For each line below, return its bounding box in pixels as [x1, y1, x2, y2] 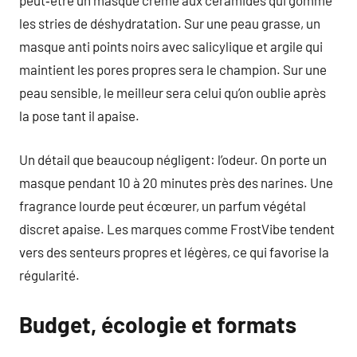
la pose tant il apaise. [19, 108, 139, 124]
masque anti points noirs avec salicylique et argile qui [19, 38, 323, 54]
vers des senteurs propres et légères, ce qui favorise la [19, 243, 329, 260]
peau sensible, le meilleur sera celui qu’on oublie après [19, 84, 326, 100]
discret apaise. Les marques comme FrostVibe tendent [19, 220, 335, 237]
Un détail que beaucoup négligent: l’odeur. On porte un [19, 151, 327, 167]
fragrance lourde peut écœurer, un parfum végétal [19, 197, 306, 214]
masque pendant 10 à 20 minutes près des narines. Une [19, 174, 333, 190]
